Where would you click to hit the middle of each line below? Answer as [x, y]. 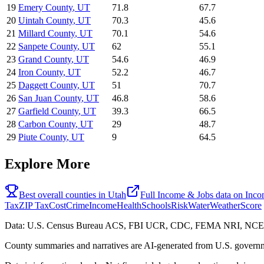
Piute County [42, 137]
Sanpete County [48, 47]
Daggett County [48, 85]
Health [129, 206]
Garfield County [48, 111]
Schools [156, 206]
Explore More [47, 164]
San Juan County [50, 98]
